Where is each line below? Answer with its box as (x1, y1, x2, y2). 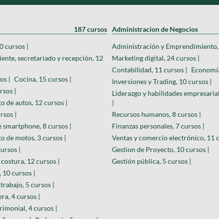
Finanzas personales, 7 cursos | (112, 121, 204, 130)
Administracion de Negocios (112, 24, 198, 33)
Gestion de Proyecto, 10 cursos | (112, 145, 209, 153)
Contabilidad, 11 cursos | (112, 65, 187, 74)
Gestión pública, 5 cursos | (112, 156, 191, 165)
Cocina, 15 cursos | (14, 74, 71, 83)
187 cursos (74, 24, 107, 33)
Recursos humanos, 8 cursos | (112, 109, 201, 118)
